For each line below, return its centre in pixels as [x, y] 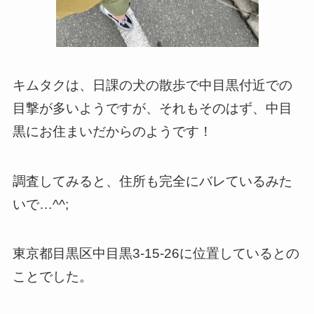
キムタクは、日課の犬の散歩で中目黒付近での [152, 86]
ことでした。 [52, 277]
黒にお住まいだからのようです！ [112, 132]
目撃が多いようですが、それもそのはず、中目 [152, 109]
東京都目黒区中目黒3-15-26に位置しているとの [156, 254]
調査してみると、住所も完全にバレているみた [152, 181]
